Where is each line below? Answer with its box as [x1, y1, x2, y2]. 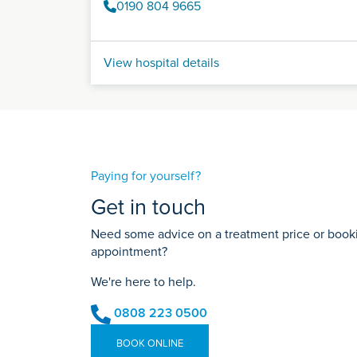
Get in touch [91, 194, 206, 221]
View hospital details [104, 54, 219, 71]
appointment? [91, 243, 167, 260]
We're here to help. [91, 273, 196, 290]
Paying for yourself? [91, 167, 201, 184]
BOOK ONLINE [116, 336, 183, 350]
